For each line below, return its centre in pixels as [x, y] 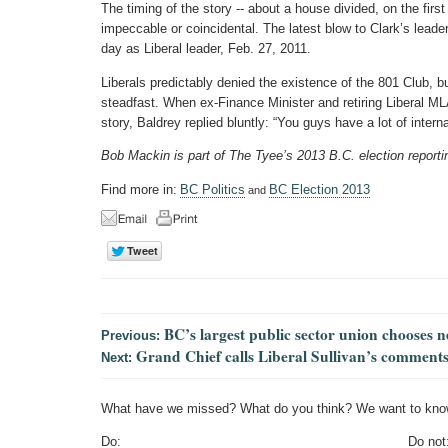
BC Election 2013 [319, 189]
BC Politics [212, 189]
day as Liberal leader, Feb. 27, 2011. [206, 49]
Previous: [132, 335]
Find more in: [139, 189]
